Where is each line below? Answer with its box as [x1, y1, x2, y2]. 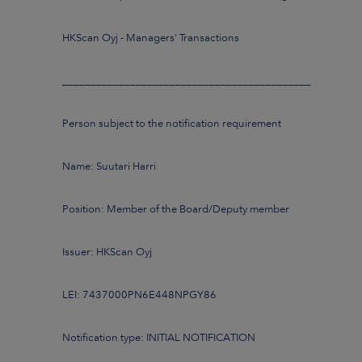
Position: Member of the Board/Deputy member [62, 202, 289, 215]
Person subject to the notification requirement [62, 116, 281, 129]
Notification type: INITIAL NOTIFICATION [62, 330, 255, 343]
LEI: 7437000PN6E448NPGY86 [62, 288, 217, 301]
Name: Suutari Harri [62, 159, 156, 172]
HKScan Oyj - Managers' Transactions [62, 31, 239, 44]
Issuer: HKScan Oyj [62, 245, 152, 258]
